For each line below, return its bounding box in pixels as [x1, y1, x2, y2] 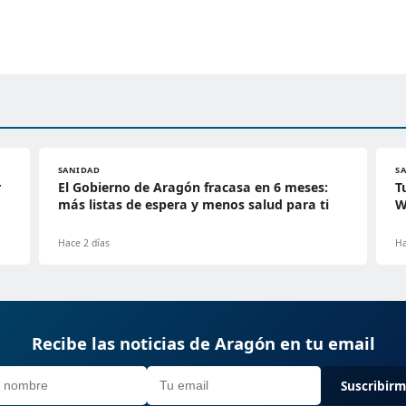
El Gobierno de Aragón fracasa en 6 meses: [57, 178, 328, 196]
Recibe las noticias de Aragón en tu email [31, 331, 375, 354]
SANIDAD [57, 163, 101, 176]
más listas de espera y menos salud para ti [57, 195, 329, 213]
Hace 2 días [57, 236, 110, 249]
